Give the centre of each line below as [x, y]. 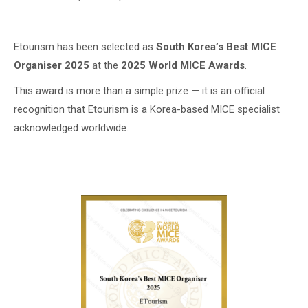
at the [105, 65]
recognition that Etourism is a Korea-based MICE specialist [147, 109]
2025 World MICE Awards [183, 65]
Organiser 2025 [52, 65]
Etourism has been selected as [85, 47]
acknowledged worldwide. [71, 128]
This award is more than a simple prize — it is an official [139, 91]
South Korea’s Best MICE [216, 47]
